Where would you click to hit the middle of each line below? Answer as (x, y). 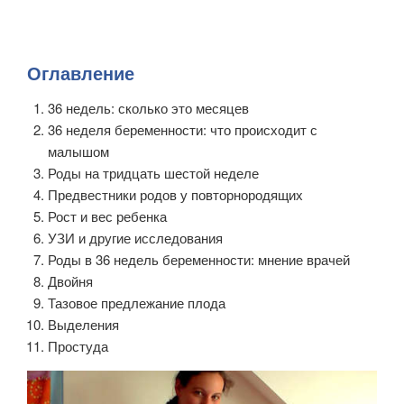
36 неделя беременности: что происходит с (182, 129)
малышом (78, 151)
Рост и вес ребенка (107, 216)
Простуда (78, 345)
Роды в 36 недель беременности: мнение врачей (198, 259)
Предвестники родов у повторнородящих (175, 194)
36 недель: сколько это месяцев (148, 107)
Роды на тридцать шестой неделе (153, 172)
